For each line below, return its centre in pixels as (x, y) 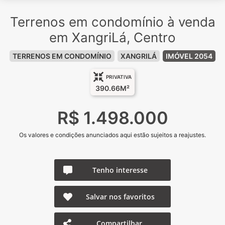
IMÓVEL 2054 (189, 56)
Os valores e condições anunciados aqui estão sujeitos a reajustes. (113, 135)
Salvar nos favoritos (120, 197)
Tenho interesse (120, 170)
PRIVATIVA (119, 77)
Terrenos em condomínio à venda (113, 22)
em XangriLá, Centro (113, 37)
